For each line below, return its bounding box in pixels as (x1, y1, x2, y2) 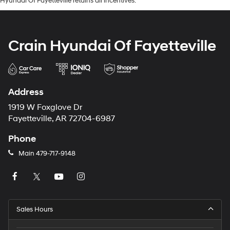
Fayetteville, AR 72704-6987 (8, 114, 115, 124)
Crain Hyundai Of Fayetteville (8, 36, 216, 55)
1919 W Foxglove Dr (8, 103, 82, 112)
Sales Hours (16, 205, 53, 214)
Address (8, 86, 44, 98)
